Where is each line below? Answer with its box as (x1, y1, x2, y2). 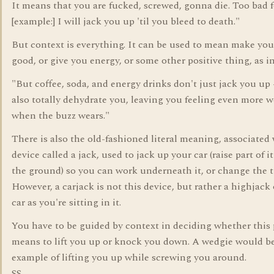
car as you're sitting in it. (12, 195, 121, 210)
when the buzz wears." (12, 108, 109, 123)
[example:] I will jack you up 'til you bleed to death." (12, 14, 240, 29)
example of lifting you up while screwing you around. (12, 250, 246, 265)
